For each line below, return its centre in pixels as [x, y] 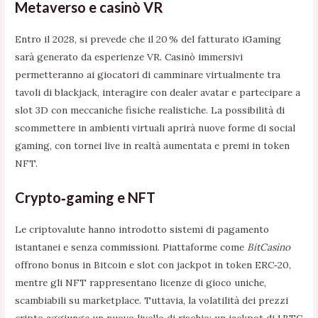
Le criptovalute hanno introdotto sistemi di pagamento [142, 230]
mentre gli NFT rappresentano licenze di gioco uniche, [141, 283]
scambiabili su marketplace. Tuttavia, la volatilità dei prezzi [152, 301]
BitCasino [269, 247]
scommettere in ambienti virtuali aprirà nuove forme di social [155, 128]
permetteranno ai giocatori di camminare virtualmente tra [148, 75]
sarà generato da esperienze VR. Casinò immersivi [129, 57]
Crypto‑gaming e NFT [86, 198]
